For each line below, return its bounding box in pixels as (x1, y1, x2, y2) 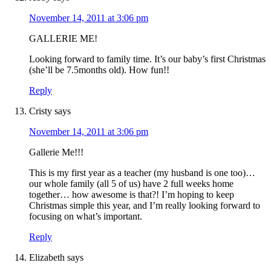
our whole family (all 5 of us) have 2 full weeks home (29, 178, 233, 189)
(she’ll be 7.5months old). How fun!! (29, 65, 169, 76)
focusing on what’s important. (29, 211, 142, 222)
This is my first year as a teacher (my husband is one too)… (29, 168, 255, 178)
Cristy (29, 106, 52, 117)
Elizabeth (29, 252, 65, 263)
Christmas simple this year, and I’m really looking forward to (29, 200, 260, 211)
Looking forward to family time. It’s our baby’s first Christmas (29, 54, 266, 65)
